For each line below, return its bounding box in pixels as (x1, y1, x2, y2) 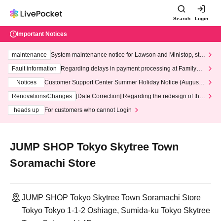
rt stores (61, 73, 82, 80)
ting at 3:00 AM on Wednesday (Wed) (51, 59, 150, 66)
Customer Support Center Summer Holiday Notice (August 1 (44, 79, 205, 86)
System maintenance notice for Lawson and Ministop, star (51, 51, 205, 58)
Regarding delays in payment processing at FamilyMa (61, 65, 205, 72)
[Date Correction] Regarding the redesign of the (76, 93, 203, 100)
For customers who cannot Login (44, 107, 132, 113)
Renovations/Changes (12, 93, 72, 100)
